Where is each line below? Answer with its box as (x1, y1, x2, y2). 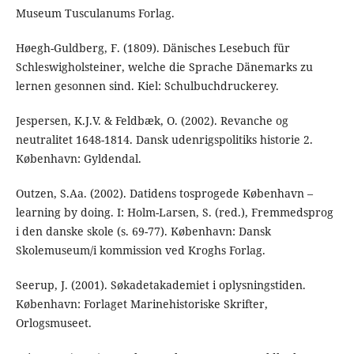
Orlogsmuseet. (15, 315, 92, 331)
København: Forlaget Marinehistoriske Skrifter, (15, 296, 268, 312)
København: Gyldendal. (15, 151, 141, 167)
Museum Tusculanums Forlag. (15, 6, 175, 21)
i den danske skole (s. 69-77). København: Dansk (15, 224, 271, 239)
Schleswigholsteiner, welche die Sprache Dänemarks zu (15, 59, 313, 75)
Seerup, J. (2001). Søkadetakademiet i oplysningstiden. (15, 277, 306, 293)
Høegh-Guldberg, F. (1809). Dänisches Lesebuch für (15, 40, 290, 56)
